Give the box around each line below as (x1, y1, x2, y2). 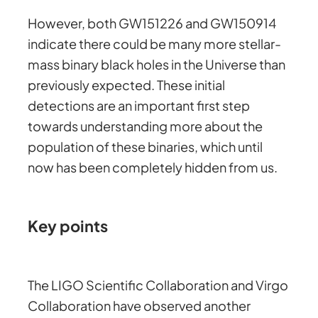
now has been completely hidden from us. (28, 158, 278, 175)
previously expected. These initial (28, 76, 226, 93)
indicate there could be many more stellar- (28, 35, 282, 52)
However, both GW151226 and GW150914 (28, 14, 277, 31)
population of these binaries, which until (28, 138, 263, 155)
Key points (28, 216, 109, 236)
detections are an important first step (28, 97, 251, 114)
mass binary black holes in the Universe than (28, 55, 286, 72)
